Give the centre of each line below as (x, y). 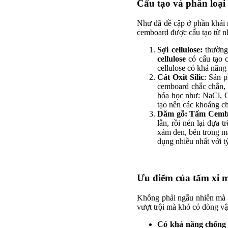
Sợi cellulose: (180, 49)
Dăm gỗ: (172, 113)
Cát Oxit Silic (181, 77)
